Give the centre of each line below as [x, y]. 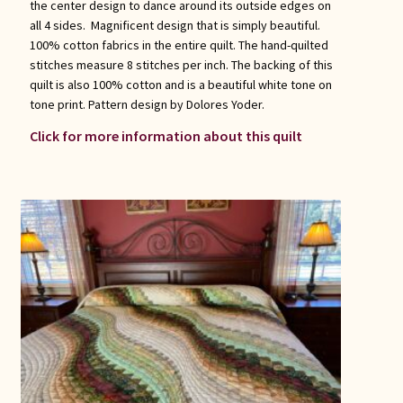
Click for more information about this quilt [166, 135]
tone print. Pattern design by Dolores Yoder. [147, 105]
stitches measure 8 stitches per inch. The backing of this [181, 65]
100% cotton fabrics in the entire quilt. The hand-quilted [179, 45]
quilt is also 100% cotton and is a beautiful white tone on [180, 85]
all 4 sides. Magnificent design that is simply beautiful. [175, 26]
